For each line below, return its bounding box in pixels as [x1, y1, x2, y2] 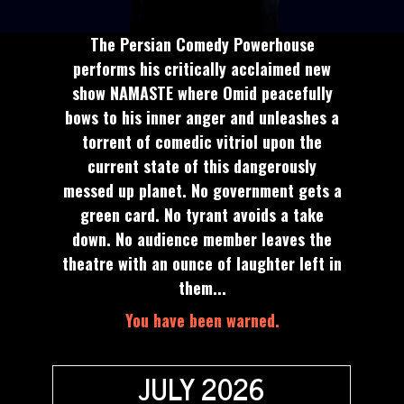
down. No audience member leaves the [72, 227, 332, 252]
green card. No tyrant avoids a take [80, 203, 324, 227]
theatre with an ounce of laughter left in [62, 252, 342, 276]
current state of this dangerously [87, 154, 317, 179]
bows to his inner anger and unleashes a [65, 106, 339, 130]
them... [178, 276, 226, 300]
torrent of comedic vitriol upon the [82, 130, 322, 154]
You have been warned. [124, 308, 280, 333]
